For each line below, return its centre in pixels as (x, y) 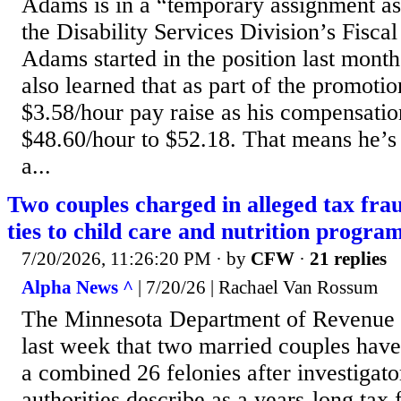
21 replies (348, 259)
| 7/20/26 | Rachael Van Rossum (256, 287)
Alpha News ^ (77, 287)
